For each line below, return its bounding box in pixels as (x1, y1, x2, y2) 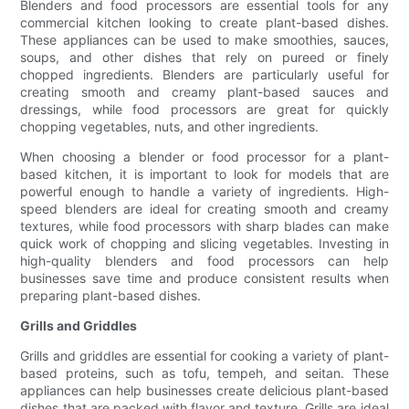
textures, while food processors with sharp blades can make (20, 218, 389, 235)
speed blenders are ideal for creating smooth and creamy (20, 201, 389, 217)
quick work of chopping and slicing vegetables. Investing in (20, 236, 389, 252)
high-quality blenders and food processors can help (20, 253, 389, 269)
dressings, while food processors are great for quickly (20, 101, 389, 118)
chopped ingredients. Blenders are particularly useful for (20, 67, 389, 83)
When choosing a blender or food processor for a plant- (20, 149, 389, 165)
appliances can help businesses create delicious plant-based (20, 383, 389, 399)
